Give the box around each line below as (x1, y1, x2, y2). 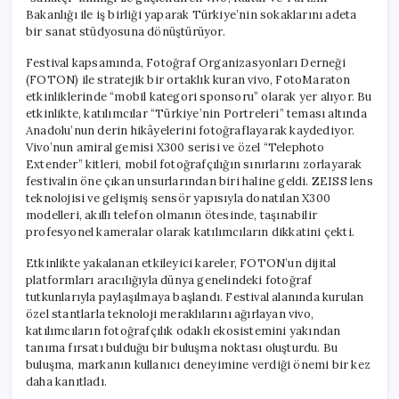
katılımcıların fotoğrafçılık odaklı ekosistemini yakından (26, 322, 341, 338)
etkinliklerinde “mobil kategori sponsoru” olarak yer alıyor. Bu (26, 88, 372, 104)
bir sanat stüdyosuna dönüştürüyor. (26, 23, 225, 39)
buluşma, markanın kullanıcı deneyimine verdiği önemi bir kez (26, 356, 370, 372)
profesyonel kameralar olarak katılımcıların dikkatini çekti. (26, 224, 355, 240)
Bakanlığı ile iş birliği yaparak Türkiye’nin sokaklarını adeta (26, 6, 357, 22)
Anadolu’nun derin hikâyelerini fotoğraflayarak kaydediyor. (26, 122, 355, 138)
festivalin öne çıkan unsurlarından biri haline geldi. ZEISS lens (26, 173, 373, 189)
